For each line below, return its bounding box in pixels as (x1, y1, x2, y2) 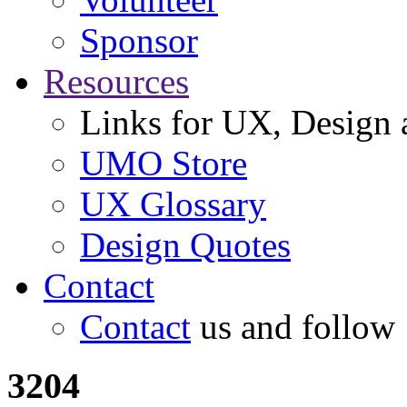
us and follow (191, 307, 395, 347)
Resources (44, 62, 189, 102)
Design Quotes (80, 225, 291, 265)
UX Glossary (80, 184, 266, 224)
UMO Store (80, 144, 247, 184)
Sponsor (80, 21, 198, 61)
